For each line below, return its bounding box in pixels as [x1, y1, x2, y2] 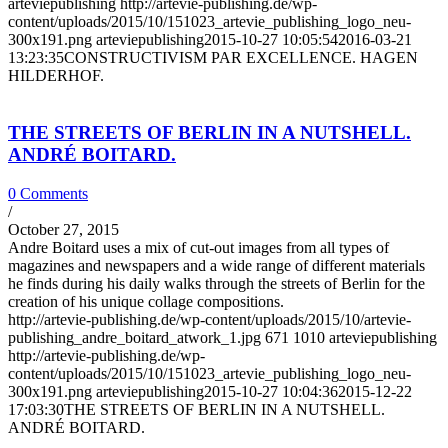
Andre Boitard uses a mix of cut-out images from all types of [8, 238, 389, 256]
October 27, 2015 [8, 220, 119, 238]
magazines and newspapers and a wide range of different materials [8, 256, 425, 274]
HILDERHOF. [8, 67, 104, 85]
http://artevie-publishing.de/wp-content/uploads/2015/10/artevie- [8, 310, 411, 328]
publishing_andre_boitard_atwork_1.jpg [8, 328, 261, 346]
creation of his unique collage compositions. [8, 292, 284, 310]
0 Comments [8, 184, 88, 202]
